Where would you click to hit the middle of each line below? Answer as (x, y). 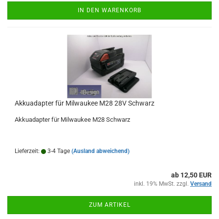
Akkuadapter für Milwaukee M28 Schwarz (72, 120)
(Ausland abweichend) (100, 151)
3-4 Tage (58, 151)
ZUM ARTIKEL (109, 205)
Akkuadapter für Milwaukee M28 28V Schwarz (85, 103)
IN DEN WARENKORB (109, 10)
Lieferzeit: (28, 151)
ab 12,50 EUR (191, 175)
